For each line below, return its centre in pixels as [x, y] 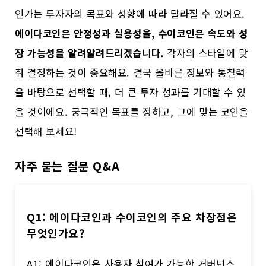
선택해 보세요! [46, 132]
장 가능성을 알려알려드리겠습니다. [89, 53]
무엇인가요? [56, 232]
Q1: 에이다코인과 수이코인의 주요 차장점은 [132, 216]
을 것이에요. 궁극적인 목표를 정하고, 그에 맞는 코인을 [132, 112]
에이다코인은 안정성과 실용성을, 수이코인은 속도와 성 [132, 34]
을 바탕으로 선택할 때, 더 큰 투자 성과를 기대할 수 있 [131, 92]
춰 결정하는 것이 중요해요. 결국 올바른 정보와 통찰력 [130, 73]
